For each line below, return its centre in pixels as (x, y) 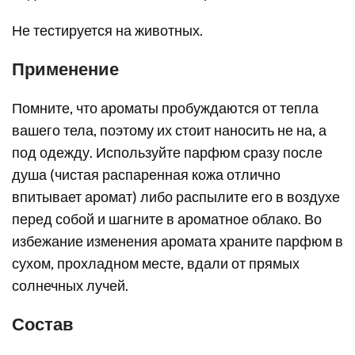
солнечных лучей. (71, 286)
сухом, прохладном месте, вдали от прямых (156, 263)
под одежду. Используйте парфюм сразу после (168, 153)
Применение (66, 69)
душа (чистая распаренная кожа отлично (147, 175)
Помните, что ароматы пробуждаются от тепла (166, 108)
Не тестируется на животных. (108, 31)
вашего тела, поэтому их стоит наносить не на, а (170, 130)
